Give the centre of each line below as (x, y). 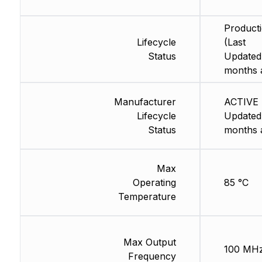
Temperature (147, 197)
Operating (154, 183)
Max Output (149, 242)
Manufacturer (145, 102)
